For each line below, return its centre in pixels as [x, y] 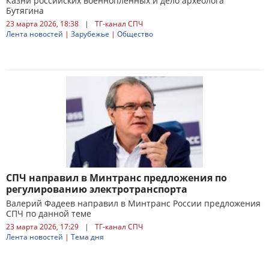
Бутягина [25, 11]
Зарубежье [90, 34]
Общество [135, 34]
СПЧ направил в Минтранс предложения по [116, 178]
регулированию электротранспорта [97, 189]
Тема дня [87, 237]
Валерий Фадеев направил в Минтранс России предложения [133, 203]
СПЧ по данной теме [49, 213]
